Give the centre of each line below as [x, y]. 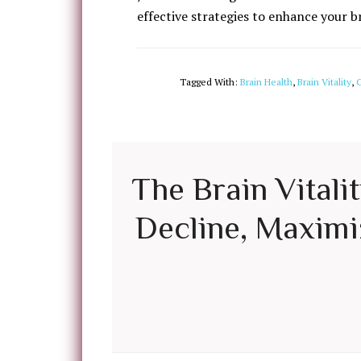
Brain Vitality [324, 82]
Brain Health [266, 82]
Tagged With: [210, 82]
